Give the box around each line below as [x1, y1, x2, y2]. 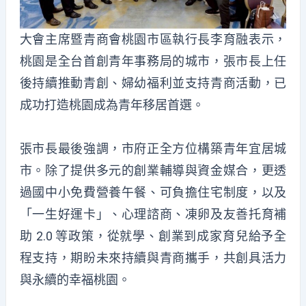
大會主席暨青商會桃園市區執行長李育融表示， [19, 32, 287, 47]
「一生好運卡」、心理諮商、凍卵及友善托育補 [19, 206, 287, 221]
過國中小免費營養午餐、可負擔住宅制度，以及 [19, 184, 287, 199]
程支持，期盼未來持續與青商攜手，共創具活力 [19, 250, 287, 265]
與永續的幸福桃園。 [19, 272, 130, 287]
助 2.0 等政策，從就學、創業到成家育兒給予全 [19, 228, 287, 243]
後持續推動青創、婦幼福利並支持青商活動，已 [19, 76, 287, 91]
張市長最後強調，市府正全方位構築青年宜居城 [19, 141, 287, 156]
